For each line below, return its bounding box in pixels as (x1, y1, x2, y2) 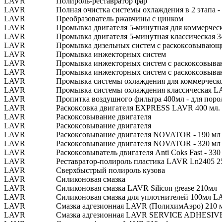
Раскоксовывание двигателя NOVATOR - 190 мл (56, 130, 221, 139)
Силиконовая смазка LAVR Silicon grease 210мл (56, 183, 217, 192)
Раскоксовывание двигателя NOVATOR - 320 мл (56, 139, 221, 148)
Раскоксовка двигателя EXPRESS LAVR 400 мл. (56, 103, 220, 112)
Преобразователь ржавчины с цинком (56, 14, 183, 23)
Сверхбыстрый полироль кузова (56, 166, 165, 174)
